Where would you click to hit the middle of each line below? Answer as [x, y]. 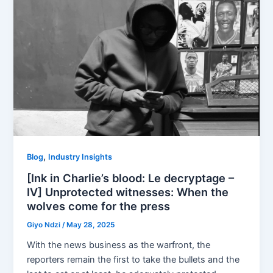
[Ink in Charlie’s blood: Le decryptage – [131, 178]
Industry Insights [80, 157]
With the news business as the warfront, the [119, 245]
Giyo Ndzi [45, 225]
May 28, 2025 [91, 225]
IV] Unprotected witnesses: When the [128, 192]
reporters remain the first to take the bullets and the [133, 259]
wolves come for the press [99, 206]
